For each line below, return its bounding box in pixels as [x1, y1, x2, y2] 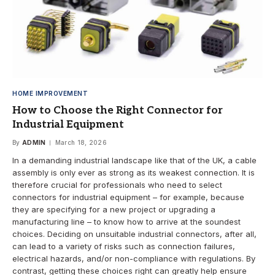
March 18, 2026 [55, 139, 107, 147]
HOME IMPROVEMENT [12, 90, 88, 98]
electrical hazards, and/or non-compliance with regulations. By [12, 254, 255, 264]
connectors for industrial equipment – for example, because [12, 192, 244, 203]
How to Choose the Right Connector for [12, 104, 223, 117]
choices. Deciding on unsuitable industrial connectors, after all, [12, 229, 257, 239]
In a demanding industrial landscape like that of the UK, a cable [12, 155, 257, 166]
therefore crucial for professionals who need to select [12, 180, 222, 190]
